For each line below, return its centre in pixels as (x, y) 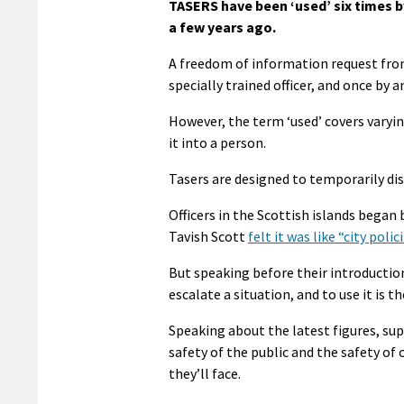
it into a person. (217, 142)
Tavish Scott (208, 236)
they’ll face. (205, 373)
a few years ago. (222, 27)
